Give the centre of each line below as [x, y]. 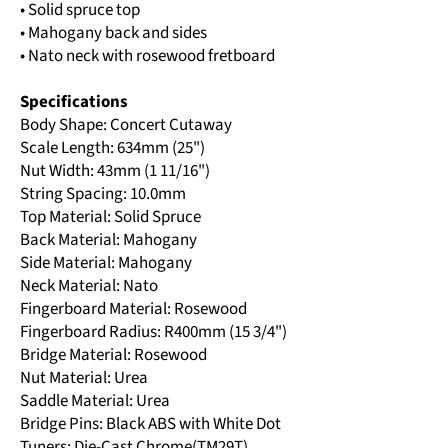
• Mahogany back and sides [113, 32]
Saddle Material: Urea [95, 400]
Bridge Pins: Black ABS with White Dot [150, 423]
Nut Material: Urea [84, 377]
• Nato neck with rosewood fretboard [147, 55]
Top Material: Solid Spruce [110, 216]
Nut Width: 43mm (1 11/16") [115, 170]
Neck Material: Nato [89, 285]
